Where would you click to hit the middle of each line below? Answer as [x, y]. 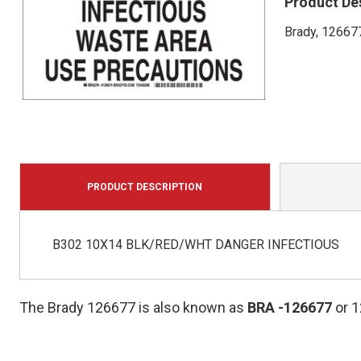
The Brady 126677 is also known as [133, 308]
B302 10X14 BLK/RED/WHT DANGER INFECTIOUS [195, 245]
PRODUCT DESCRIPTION [145, 187]
